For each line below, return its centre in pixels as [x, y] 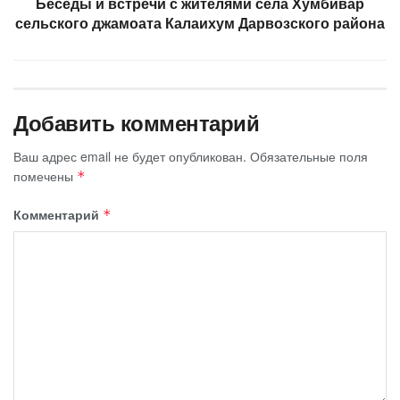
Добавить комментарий [137, 123]
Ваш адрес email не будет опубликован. [130, 157]
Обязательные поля [309, 157]
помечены [45, 176]
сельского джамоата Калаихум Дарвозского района [200, 23]
